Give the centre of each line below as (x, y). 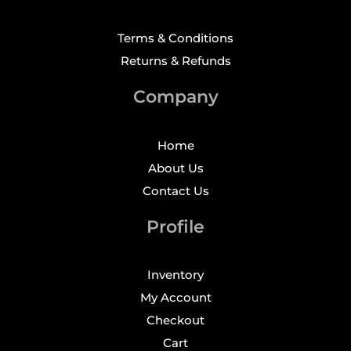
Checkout (175, 321)
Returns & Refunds (175, 62)
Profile (175, 226)
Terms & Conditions (175, 39)
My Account (175, 298)
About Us (175, 168)
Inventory (175, 275)
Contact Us (175, 191)
